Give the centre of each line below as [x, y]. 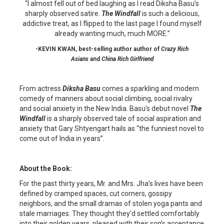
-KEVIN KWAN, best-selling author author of [98, 49]
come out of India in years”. [62, 139]
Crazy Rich [175, 49]
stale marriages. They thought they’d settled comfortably [109, 214]
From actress [41, 89]
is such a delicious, [170, 14]
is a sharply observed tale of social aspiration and [123, 119]
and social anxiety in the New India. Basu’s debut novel [105, 109]
